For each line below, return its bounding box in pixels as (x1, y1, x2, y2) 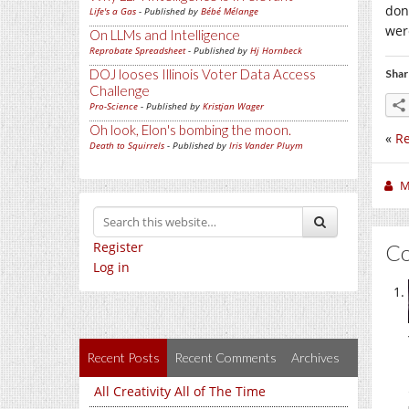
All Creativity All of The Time (94, 383, 266, 400)
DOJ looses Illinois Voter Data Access (89, 66, 316, 82)
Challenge (89, 82, 150, 99)
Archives (291, 350, 340, 365)
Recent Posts (87, 350, 160, 365)
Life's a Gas (89, 5, 136, 17)
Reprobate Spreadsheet (89, 44, 185, 57)
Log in (93, 258, 130, 276)
